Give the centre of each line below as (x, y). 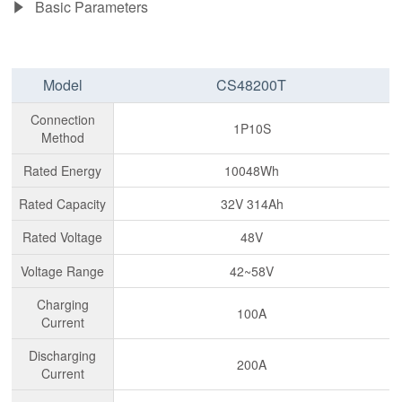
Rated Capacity (63, 203)
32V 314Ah (252, 203)
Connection (62, 119)
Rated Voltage (63, 236)
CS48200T (252, 84)
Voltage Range (63, 271)
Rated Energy (63, 170)
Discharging (63, 355)
